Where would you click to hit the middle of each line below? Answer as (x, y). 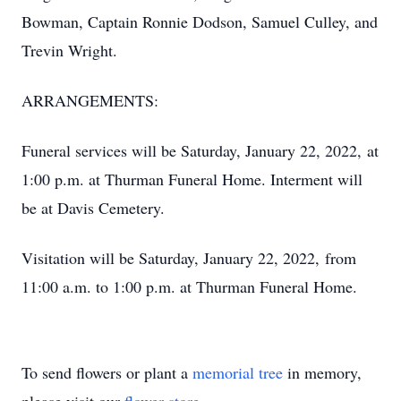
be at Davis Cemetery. (93, 208)
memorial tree (238, 372)
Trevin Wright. (69, 50)
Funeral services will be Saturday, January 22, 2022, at (200, 150)
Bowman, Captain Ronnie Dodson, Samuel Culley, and (200, 21)
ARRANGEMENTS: (90, 100)
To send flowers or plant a (107, 372)
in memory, (322, 372)
